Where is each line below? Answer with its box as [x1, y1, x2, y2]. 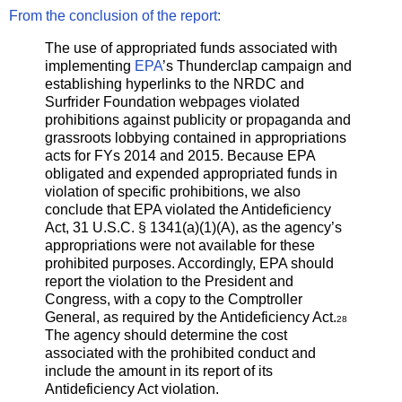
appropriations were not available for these [45, 238, 315, 254]
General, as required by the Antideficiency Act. [45, 310, 336, 326]
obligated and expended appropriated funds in [45, 166, 337, 182]
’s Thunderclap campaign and [162, 58, 352, 74]
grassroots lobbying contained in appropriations [45, 130, 346, 146]
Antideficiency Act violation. [45, 381, 219, 398]
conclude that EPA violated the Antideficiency [45, 202, 331, 218]
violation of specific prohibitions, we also [45, 184, 301, 200]
